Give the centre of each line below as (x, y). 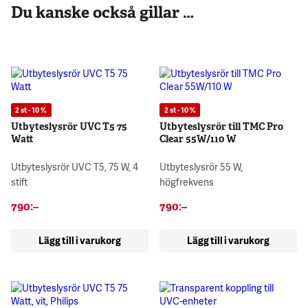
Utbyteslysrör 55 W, (201, 166)
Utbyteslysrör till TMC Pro (222, 126)
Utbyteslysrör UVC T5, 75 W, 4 (75, 166)
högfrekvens (187, 181)
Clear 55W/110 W (198, 139)
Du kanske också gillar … (102, 12)
